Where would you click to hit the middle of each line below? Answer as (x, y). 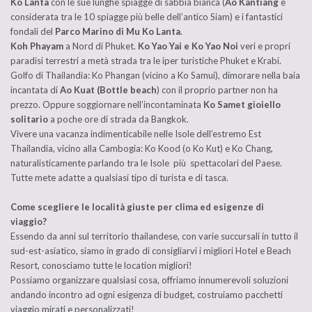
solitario (29, 119)
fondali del (33, 32)
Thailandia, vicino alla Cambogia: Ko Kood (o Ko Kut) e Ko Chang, (142, 149)
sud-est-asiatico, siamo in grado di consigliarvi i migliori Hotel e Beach (151, 251)
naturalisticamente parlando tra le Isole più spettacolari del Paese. (146, 163)
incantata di (35, 90)
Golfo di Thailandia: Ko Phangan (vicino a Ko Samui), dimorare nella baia (155, 76)
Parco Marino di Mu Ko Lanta (118, 32)
